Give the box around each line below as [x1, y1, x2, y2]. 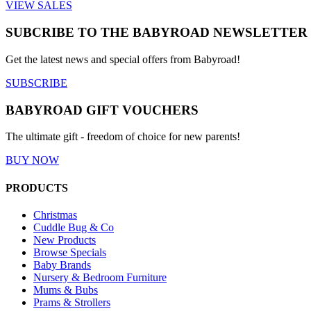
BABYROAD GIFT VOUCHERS [6, 102, 199, 117]
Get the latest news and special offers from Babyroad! [6, 53, 240, 65]
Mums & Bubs [33, 283, 98, 296]
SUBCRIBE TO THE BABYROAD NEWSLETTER [6, 25, 308, 40]
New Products [33, 233, 96, 246]
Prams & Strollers [33, 296, 110, 308]
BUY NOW [6, 154, 59, 167]
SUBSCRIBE [6, 76, 67, 89]
